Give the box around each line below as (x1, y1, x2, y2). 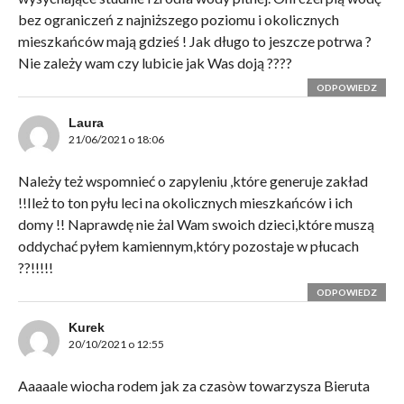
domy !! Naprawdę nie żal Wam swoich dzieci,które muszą (17, 216, 374, 234)
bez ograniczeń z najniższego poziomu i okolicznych (17, 11, 339, 29)
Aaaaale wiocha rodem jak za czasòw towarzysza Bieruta (17, 377, 370, 395)
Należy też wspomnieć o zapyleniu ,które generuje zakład (17, 172, 368, 190)
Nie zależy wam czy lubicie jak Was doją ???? (17, 54, 292, 72)
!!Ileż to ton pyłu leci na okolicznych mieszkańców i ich (17, 194, 353, 212)
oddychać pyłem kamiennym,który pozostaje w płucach (17, 237, 359, 255)
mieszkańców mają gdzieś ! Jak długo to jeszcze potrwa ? (17, 32, 372, 50)
